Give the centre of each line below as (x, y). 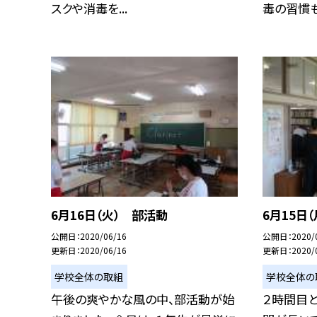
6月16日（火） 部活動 (109, 215)
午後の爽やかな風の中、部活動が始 (143, 299)
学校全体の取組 (89, 276)
